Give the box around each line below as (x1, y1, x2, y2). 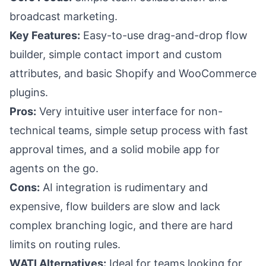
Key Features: (9, 29, 80, 42)
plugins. (9, 86, 48, 99)
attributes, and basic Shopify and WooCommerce (9, 67, 256, 80)
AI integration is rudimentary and (40, 181, 208, 194)
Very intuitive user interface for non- (36, 105, 223, 118)
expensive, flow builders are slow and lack (9, 200, 220, 213)
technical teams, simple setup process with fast (9, 124, 248, 137)
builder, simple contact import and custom (9, 48, 222, 61)
